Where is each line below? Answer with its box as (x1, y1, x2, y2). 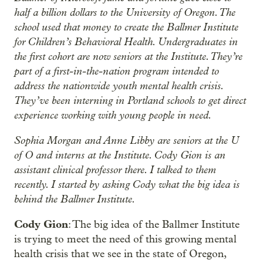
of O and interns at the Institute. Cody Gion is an (14, 149, 225, 161)
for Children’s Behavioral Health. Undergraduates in (14, 35, 238, 48)
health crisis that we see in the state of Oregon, (14, 248, 226, 260)
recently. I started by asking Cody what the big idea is (14, 178, 240, 191)
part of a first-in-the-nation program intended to (14, 65, 219, 77)
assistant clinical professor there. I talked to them (14, 163, 216, 176)
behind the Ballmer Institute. (14, 193, 136, 205)
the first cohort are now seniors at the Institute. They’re (14, 50, 242, 63)
